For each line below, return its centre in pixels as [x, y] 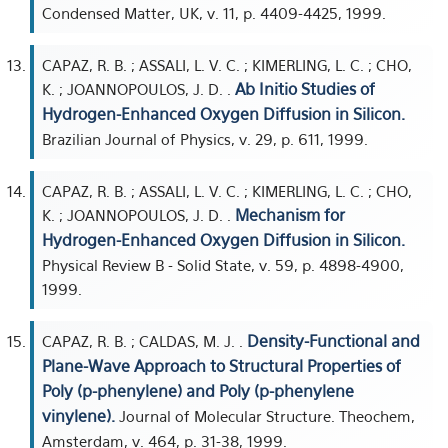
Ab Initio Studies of [305, 89]
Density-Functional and [333, 341]
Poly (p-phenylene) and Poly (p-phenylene [198, 391]
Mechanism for [290, 215]
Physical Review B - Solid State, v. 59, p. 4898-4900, [223, 265]
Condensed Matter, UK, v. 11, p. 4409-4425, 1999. [214, 13]
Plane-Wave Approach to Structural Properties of [221, 366]
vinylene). [78, 416]
